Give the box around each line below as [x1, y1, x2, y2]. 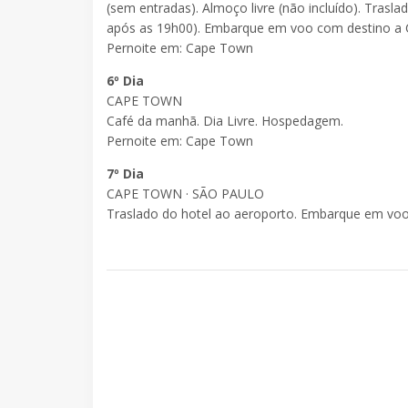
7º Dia [107, 165, 144, 183]
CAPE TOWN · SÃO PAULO [107, 185, 264, 203]
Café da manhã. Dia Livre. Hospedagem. [107, 112, 343, 130]
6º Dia [107, 72, 144, 90]
